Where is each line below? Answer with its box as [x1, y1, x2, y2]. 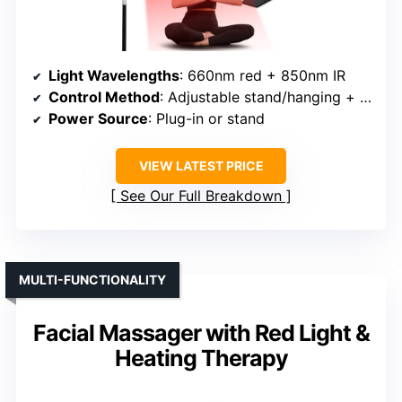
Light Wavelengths [48, 66, 179, 84]
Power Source [48, 109, 148, 127]
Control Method [48, 87, 160, 106]
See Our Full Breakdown [120, 186, 282, 205]
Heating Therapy [114, 344, 288, 371]
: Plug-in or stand [148, 109, 265, 127]
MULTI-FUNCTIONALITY [19, 271, 166, 287]
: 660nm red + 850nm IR [179, 66, 345, 84]
